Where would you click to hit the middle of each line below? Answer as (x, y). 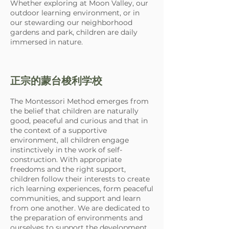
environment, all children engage (70, 140)
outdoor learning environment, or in (75, 13)
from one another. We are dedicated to (80, 208)
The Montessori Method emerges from (79, 101)
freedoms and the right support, (68, 169)
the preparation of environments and (76, 218)
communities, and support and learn (75, 198)
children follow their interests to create (80, 179)
